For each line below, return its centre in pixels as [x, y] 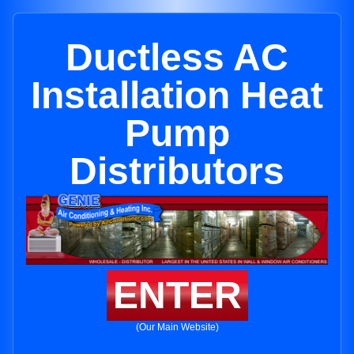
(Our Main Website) [177, 328]
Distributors [177, 171]
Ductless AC [177, 57]
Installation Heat [177, 95]
